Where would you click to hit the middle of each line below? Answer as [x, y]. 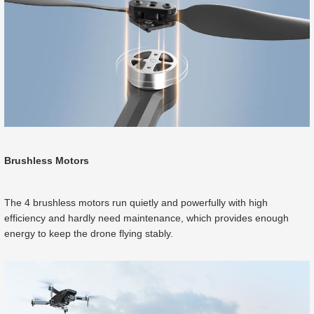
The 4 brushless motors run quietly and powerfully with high [136, 202]
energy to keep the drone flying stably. [89, 233]
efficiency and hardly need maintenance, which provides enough [146, 218]
